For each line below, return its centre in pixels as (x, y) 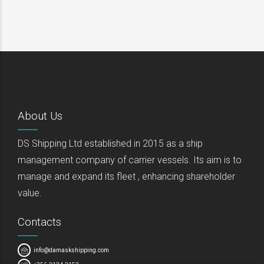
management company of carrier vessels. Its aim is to (130, 160)
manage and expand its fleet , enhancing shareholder (126, 177)
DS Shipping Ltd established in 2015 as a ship (110, 144)
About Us (40, 116)
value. (30, 193)
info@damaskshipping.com (72, 250)
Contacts (39, 222)
